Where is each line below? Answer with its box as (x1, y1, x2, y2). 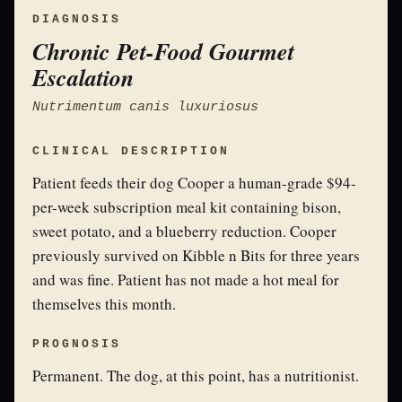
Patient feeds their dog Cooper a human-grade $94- (32, 172, 356, 193)
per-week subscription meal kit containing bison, (32, 197, 341, 217)
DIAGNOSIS (32, 13, 121, 26)
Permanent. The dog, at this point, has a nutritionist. (32, 365, 359, 386)
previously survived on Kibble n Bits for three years (32, 245, 360, 266)
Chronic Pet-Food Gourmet (32, 35, 294, 67)
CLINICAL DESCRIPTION (32, 144, 230, 158)
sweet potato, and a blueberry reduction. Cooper (32, 221, 336, 241)
